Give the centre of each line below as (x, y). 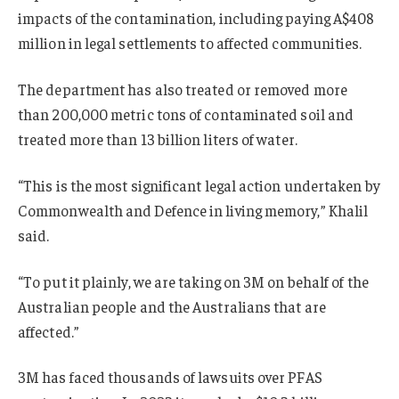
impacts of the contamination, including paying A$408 (196, 18)
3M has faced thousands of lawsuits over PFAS (170, 377)
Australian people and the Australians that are (172, 306)
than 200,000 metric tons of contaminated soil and (186, 114)
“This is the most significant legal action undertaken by (199, 185)
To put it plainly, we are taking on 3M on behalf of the (196, 281)
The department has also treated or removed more (183, 90)
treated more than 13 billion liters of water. (158, 139)
